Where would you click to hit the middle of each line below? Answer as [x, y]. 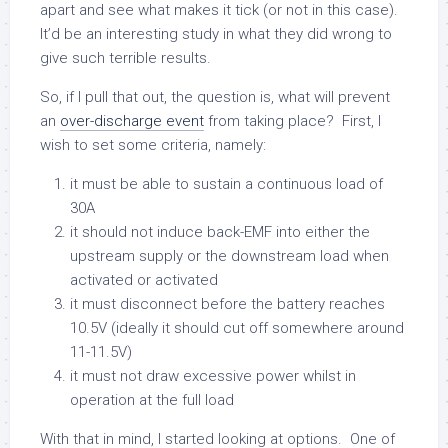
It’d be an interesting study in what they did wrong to [216, 33]
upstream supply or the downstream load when [229, 255]
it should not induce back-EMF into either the [220, 231]
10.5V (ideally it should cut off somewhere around [237, 327]
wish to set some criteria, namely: [153, 144]
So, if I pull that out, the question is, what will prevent [215, 96]
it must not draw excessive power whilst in [213, 375]
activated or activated [144, 279]
